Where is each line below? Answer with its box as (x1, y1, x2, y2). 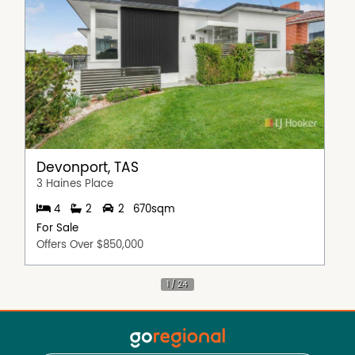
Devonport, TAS (36, 161, 139, 176)
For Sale (36, 223, 79, 235)
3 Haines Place (36, 178, 114, 190)
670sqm (132, 203, 175, 215)
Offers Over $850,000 (36, 239, 144, 251)
